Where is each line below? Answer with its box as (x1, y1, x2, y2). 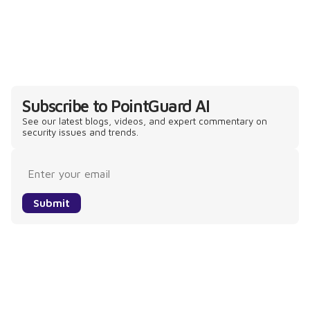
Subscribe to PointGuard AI (22, 95, 210, 116)
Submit (33, 196, 70, 209)
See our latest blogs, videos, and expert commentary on (22, 115, 267, 127)
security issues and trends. (22, 126, 138, 138)
